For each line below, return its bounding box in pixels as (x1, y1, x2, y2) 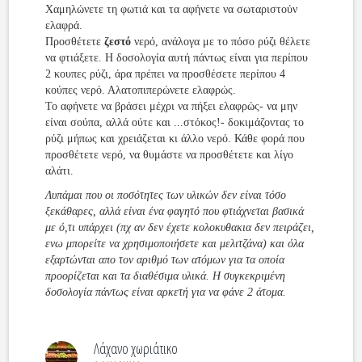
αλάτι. (45, 165, 74, 177)
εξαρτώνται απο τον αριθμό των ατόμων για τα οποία (45, 254, 285, 266)
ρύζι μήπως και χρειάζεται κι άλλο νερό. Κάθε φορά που (45, 133, 305, 145)
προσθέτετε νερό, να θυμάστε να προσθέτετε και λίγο (45, 149, 294, 161)
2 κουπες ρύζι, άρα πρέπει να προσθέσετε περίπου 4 (45, 68, 286, 80)
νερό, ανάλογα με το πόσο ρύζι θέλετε (131, 36, 311, 48)
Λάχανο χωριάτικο (94, 339, 179, 358)
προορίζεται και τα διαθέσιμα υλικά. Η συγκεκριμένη (45, 270, 286, 282)
